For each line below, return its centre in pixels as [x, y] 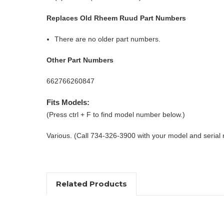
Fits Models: [68, 102]
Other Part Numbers [80, 60]
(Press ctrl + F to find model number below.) [116, 114]
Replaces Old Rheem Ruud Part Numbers [116, 18]
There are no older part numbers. [108, 39]
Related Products [91, 183]
